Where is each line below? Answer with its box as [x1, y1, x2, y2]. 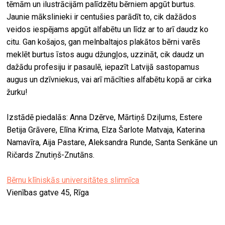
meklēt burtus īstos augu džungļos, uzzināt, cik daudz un [7, 50, 204, 60]
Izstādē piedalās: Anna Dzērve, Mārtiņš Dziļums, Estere [7, 113, 203, 123]
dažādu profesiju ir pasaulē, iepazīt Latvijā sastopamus [7, 62, 200, 72]
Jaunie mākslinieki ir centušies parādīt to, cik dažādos [7, 12, 197, 22]
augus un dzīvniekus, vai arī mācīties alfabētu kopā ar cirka [7, 75, 212, 85]
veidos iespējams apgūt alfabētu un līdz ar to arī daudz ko [7, 25, 209, 35]
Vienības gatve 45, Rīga [7, 188, 89, 198]
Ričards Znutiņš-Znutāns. [7, 150, 95, 160]
